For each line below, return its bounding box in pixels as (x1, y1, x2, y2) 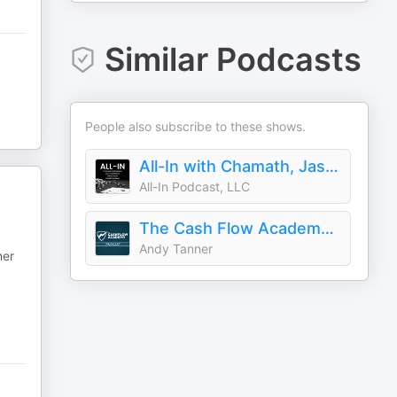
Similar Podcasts (104, 40, 362, 79)
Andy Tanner (139, 241, 214, 256)
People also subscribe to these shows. (85, 119, 307, 134)
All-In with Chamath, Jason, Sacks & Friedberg (325, 157, 339, 175)
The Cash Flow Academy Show (321, 219, 335, 237)
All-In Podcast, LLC (139, 179, 251, 194)
